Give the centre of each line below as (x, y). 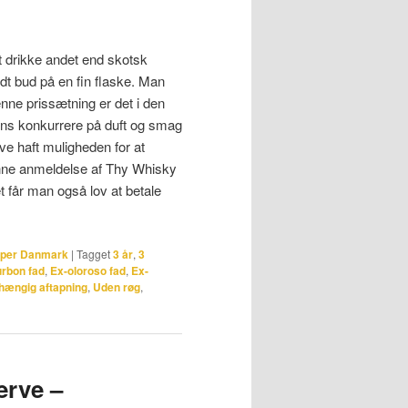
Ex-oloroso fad (88, 270)
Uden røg (117, 286)
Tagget (93, 253)
